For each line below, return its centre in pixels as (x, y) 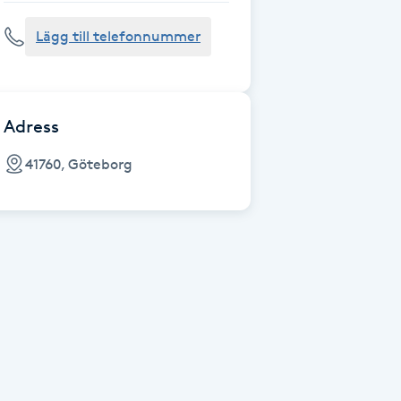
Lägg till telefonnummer (118, 36)
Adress (31, 126)
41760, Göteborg (79, 164)
